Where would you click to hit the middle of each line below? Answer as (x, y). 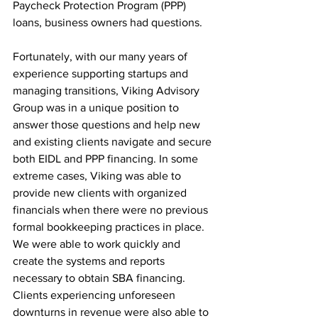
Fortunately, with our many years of (102, 56)
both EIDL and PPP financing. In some (107, 159)
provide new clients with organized (101, 193)
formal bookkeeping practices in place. (110, 227)
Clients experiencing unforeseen (95, 295)
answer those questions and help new (108, 125)
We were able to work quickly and (98, 244)
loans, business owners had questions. (108, 22)
